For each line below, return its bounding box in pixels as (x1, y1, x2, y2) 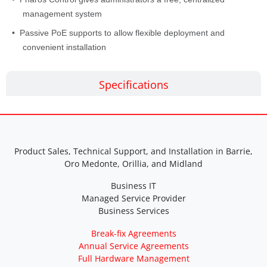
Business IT (111, 180, 156, 192)
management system (23, 9, 102, 19)
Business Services (98, 205, 169, 217)
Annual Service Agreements (78, 240, 189, 252)
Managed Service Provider (81, 193, 186, 204)
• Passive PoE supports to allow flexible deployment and (11, 28, 225, 38)
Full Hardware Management (77, 253, 190, 265)
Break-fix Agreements (91, 228, 176, 240)
